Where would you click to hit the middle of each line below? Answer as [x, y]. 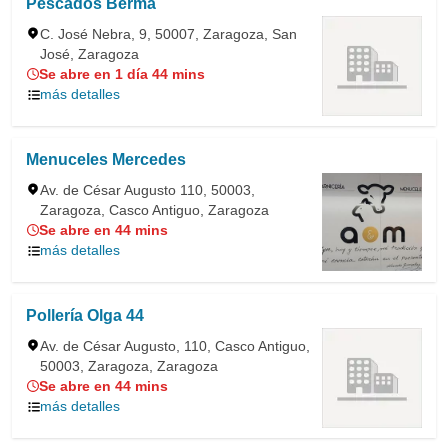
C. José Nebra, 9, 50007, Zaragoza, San [168, 34]
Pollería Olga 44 [85, 315]
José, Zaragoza [89, 54]
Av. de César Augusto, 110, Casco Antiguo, [175, 346]
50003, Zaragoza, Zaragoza [129, 366]
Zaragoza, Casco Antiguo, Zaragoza [154, 210]
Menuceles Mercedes [106, 159]
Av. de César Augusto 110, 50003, [147, 190]
